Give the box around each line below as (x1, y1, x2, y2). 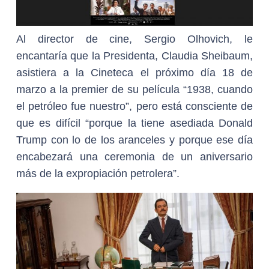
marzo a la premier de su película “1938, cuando (16, 83, 253, 95)
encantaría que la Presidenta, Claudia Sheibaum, (16, 49, 253, 62)
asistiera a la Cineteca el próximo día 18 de (16, 66, 253, 79)
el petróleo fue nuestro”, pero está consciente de (16, 100, 253, 112)
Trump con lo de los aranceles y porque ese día (16, 133, 253, 146)
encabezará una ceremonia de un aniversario (16, 150, 253, 163)
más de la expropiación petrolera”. (16, 167, 180, 180)
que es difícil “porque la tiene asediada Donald (16, 116, 253, 129)
